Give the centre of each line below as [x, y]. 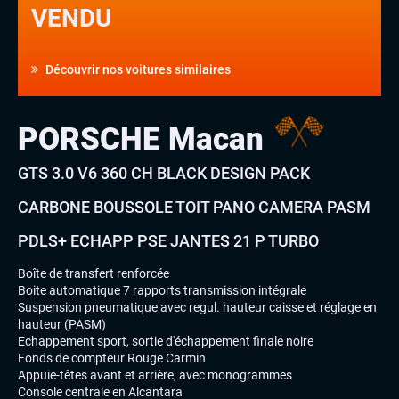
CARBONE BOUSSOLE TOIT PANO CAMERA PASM [194, 207]
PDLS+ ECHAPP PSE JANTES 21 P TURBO [168, 240]
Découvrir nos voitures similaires [137, 69]
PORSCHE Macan [145, 139]
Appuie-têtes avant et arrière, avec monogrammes [155, 375]
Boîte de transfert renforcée [94, 274]
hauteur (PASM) [62, 325]
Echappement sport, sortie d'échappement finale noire [166, 342]
